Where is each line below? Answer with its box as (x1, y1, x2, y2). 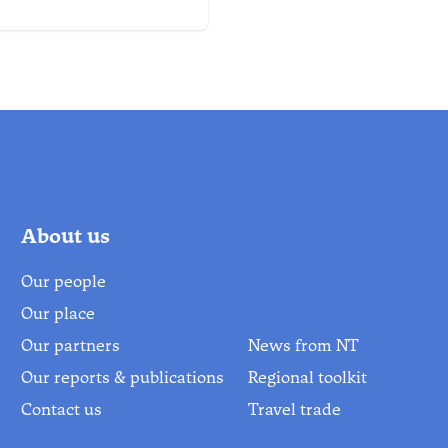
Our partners (21, 336, 121, 355)
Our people (21, 272, 107, 291)
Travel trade (247, 400, 341, 419)
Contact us (21, 400, 103, 419)
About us (21, 224, 111, 248)
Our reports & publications (21, 368, 225, 387)
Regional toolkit (247, 368, 367, 387)
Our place (21, 304, 96, 323)
